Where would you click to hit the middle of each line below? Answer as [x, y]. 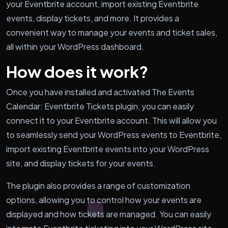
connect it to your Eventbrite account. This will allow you [111, 120]
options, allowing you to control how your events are [104, 199]
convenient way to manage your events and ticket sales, [112, 32]
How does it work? [77, 71]
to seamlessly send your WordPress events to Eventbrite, [114, 134]
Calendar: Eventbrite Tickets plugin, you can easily [100, 106]
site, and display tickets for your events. [81, 163]
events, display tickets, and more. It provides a [93, 18]
